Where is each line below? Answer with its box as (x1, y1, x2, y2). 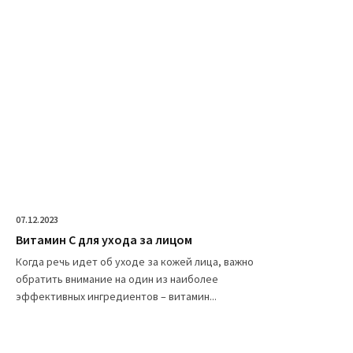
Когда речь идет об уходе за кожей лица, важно (16, 254, 254, 269)
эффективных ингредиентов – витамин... (16, 288, 217, 303)
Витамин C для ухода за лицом (16, 231, 192, 247)
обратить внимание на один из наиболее (16, 271, 218, 286)
